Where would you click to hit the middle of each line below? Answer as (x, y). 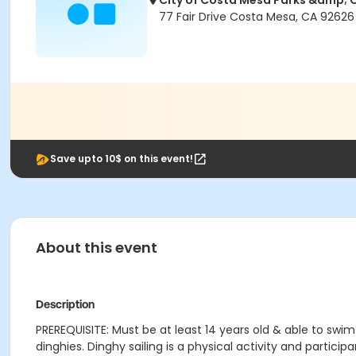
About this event (97, 248)
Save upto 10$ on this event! (122, 159)
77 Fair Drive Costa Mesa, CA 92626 (257, 17)
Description (65, 304)
